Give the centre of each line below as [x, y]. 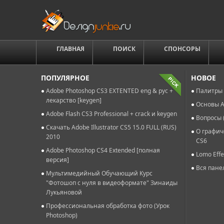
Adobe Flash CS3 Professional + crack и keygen [111, 114]
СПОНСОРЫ [182, 49]
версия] [57, 160]
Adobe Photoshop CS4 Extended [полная [103, 150]
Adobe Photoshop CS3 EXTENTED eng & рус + [109, 91]
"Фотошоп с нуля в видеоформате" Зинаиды [112, 183]
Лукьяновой [64, 192]
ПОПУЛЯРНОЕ [65, 78]
